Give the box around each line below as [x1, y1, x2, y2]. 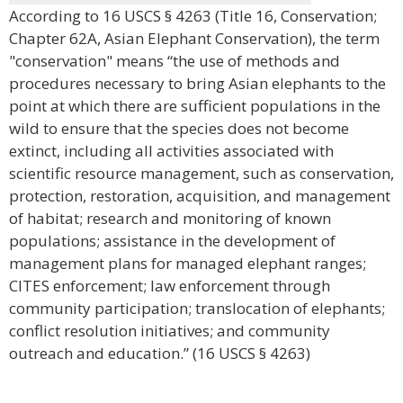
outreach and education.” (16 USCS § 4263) [9, 343, 310, 363]
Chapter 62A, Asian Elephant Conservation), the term [9, 28, 380, 49]
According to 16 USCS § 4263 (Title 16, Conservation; [9, 5, 377, 26]
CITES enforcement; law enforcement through [9, 275, 330, 296]
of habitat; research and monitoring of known [9, 208, 331, 228]
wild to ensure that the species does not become [9, 118, 349, 139]
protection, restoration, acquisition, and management [9, 185, 390, 206]
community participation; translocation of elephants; [9, 298, 385, 318]
